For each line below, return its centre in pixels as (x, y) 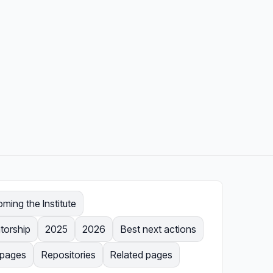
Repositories (68, 255)
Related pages (142, 255)
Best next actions (158, 229)
